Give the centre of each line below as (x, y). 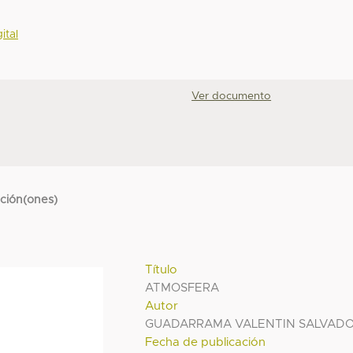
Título (162, 269)
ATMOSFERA (182, 288)
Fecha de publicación (206, 342)
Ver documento (232, 97)
